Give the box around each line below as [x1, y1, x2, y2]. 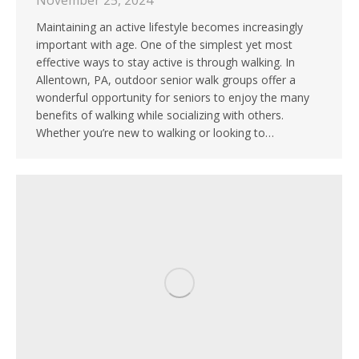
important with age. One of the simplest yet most [36, 37, 292, 53]
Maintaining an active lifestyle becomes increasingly [36, 19, 303, 35]
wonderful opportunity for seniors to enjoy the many [36, 90, 309, 106]
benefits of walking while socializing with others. [36, 107, 284, 123]
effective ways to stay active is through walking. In [36, 54, 295, 71]
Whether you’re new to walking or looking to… [36, 125, 274, 141]
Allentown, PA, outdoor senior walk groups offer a [36, 72, 296, 88]
